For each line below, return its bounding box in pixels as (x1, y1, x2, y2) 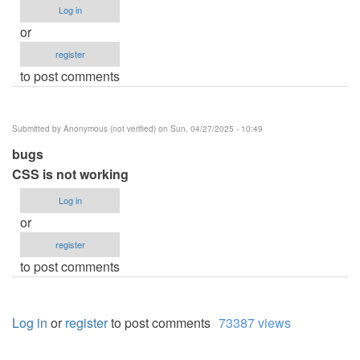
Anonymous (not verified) (63, 123, 156, 135)
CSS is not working (12, 165, 129, 184)
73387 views (219, 313, 291, 333)
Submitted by (12, 123, 63, 135)
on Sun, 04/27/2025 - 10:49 (156, 123, 263, 135)
